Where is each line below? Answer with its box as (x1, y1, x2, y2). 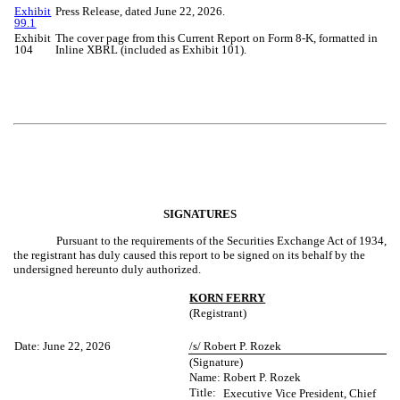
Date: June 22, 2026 (14, 339, 112, 354)
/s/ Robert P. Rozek (189, 339, 282, 354)
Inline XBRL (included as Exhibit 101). (55, 42, 247, 56)
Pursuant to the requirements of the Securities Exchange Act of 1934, (56, 233, 387, 247)
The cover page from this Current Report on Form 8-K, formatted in (55, 30, 379, 45)
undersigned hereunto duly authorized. (13, 262, 201, 276)
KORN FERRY (189, 291, 266, 305)
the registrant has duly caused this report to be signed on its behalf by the (13, 247, 365, 262)
